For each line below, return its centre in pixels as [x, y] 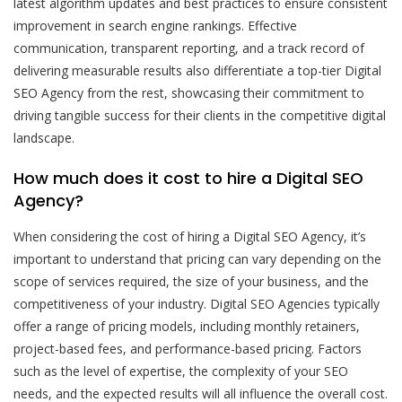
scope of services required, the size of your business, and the [191, 281]
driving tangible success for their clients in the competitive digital [200, 115]
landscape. [44, 137]
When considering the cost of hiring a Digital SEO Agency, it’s [190, 236]
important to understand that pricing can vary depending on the [197, 258]
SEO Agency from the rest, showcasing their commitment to [189, 92]
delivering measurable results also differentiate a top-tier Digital [197, 70]
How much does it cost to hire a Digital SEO [188, 178]
